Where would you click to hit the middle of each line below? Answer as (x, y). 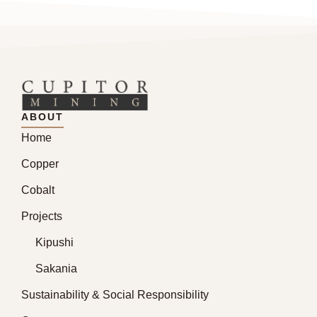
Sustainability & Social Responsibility (115, 295)
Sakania (56, 269)
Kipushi (54, 243)
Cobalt (38, 190)
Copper (40, 164)
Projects (42, 217)
